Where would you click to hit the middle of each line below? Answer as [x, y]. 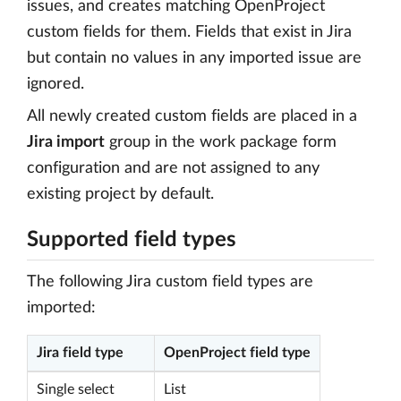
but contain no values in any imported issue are [194, 58]
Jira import [66, 142]
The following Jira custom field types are [170, 282]
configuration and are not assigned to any [173, 168]
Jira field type [80, 353]
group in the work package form [221, 142]
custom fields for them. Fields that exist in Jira [189, 32]
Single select [76, 389]
